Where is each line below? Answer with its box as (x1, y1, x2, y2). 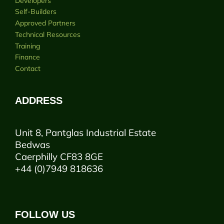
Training (15, 41, 40, 50)
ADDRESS (15, 95, 62, 106)
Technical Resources (15, 29, 80, 39)
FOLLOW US (15, 209, 75, 220)
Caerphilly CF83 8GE (15, 150, 103, 163)
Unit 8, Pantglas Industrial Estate (15, 126, 156, 139)
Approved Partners (15, 18, 75, 28)
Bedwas (15, 138, 50, 151)
